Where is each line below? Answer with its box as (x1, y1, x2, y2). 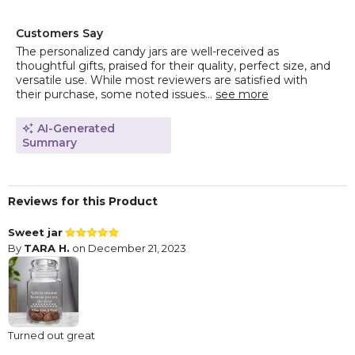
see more (216, 87, 269, 102)
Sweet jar (8, 226, 63, 239)
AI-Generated (37, 121, 115, 136)
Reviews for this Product (8, 194, 158, 209)
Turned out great (8, 329, 95, 342)
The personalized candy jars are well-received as (16, 44, 279, 59)
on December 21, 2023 (70, 242, 186, 255)
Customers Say (16, 26, 103, 41)
